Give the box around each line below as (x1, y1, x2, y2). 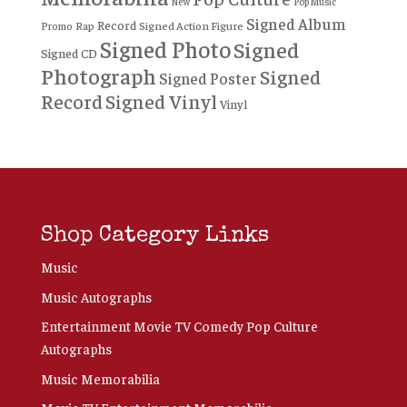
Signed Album (245, 14, 346, 35)
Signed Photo (99, 35, 231, 64)
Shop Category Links (40, 225, 269, 248)
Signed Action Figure (138, 18, 243, 34)
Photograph (40, 62, 156, 90)
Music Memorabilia (40, 369, 160, 387)
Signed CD (40, 45, 97, 62)
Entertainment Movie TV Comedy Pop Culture (40, 317, 318, 335)
